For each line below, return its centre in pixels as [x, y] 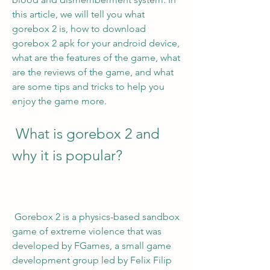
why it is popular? [67, 155]
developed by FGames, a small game [92, 246]
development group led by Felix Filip [92, 260]
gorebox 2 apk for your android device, [96, 43]
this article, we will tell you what [78, 14]
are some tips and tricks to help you [88, 86]
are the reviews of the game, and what [93, 72]
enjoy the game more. [59, 101]
